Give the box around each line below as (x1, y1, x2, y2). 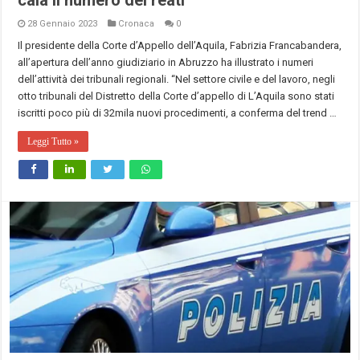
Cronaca (118, 18, 155, 29)
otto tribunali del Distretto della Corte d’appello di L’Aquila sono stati (18, 89, 335, 102)
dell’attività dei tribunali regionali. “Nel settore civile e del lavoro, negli (18, 72, 336, 85)
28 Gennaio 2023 (27, 18, 98, 29)
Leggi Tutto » (27, 135, 80, 147)
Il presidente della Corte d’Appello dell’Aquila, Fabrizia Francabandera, (18, 39, 342, 51)
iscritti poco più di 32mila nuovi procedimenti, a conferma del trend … (18, 106, 337, 119)
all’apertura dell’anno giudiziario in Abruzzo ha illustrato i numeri (18, 55, 314, 68)
